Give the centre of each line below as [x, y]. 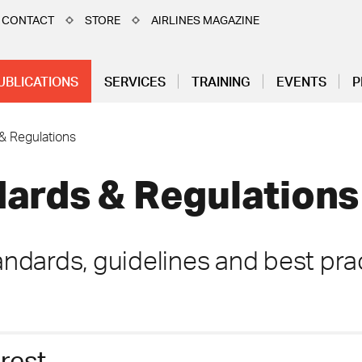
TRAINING [221, 81]
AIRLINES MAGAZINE [205, 20]
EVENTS [301, 81]
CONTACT [28, 20]
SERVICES [135, 81]
